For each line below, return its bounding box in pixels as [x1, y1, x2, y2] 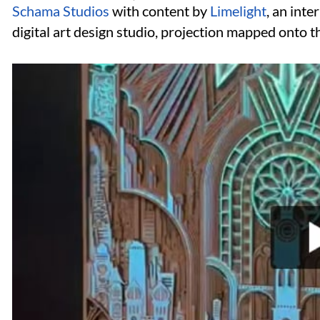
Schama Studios [12, 2, 109, 20]
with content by [109, 2, 210, 20]
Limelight [210, 2, 266, 20]
